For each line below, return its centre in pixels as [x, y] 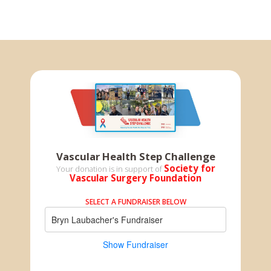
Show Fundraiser [135, 245]
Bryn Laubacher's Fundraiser [107, 220]
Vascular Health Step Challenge [135, 157]
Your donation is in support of [110, 169]
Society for [189, 168]
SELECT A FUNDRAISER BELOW [135, 202]
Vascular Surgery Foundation [135, 178]
